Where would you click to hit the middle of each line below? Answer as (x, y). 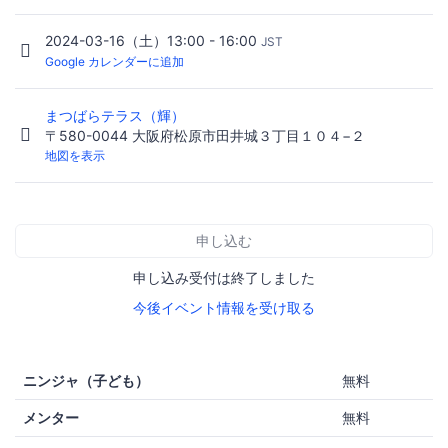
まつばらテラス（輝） (117, 115)
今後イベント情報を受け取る (224, 307)
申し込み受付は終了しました (224, 277)
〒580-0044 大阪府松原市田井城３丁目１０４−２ (205, 135)
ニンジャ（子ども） (86, 380)
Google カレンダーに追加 (114, 62)
